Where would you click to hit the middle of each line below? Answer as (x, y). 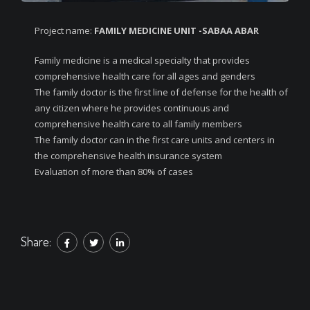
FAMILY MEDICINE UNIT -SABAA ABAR (176, 30)
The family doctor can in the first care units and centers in (155, 139)
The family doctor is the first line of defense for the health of (161, 92)
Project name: (64, 30)
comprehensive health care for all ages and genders (145, 76)
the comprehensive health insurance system (128, 155)
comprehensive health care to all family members (138, 124)
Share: (36, 241)
